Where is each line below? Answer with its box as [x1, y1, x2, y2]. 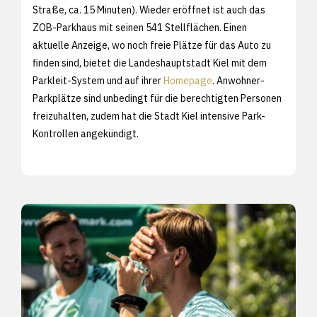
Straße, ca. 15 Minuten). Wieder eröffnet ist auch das [33, 3, 265, 16]
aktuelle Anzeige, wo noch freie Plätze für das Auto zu [33, 38, 271, 52]
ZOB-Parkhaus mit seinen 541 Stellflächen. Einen [33, 21, 247, 34]
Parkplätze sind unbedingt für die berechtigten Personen [33, 91, 282, 105]
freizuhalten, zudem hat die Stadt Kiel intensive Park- [33, 109, 265, 122]
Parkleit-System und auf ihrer [33, 74, 163, 87]
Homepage [163, 74, 212, 87]
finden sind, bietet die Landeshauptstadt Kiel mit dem [33, 56, 267, 69]
